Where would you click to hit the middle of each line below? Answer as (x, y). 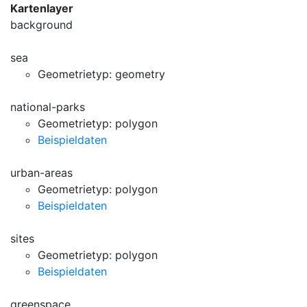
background (41, 25)
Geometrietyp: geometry (101, 74)
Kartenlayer (42, 8)
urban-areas (41, 173)
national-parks (48, 107)
